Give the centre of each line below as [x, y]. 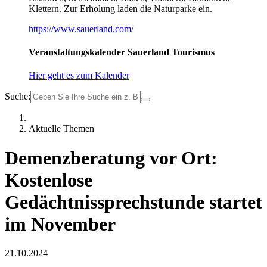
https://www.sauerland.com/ [81, 29]
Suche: [18, 97]
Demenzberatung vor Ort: [111, 158]
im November [60, 224]
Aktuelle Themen [61, 129]
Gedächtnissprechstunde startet [133, 202]
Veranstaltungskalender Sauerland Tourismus [122, 52]
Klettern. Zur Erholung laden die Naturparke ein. [120, 8]
